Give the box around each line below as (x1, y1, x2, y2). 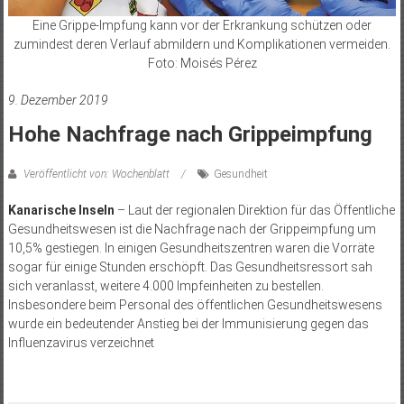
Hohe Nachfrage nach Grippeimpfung (7, 122, 372, 148)
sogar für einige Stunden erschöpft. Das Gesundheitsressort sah (7, 260, 372, 275)
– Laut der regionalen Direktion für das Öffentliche (114, 203, 395, 218)
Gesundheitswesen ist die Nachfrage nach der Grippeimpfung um (7, 222, 376, 237)
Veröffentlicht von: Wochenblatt (20, 168, 172, 181)
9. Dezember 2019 (7, 93, 108, 108)
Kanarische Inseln (7, 203, 115, 218)
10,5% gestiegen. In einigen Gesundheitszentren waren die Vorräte (7, 241, 374, 256)
